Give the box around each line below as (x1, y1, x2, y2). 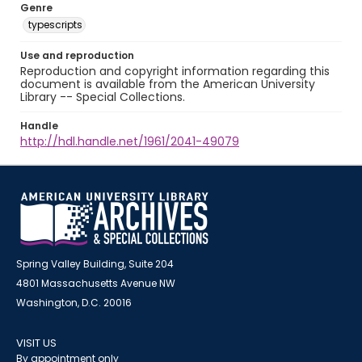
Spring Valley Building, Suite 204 (16, 257, 174, 271)
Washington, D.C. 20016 (16, 296, 132, 309)
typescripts (28, 18, 82, 32)
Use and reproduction (20, 48, 134, 62)
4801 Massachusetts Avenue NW (16, 276, 175, 290)
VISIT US (16, 335, 57, 351)
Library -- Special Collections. (20, 89, 185, 105)
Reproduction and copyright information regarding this (20, 63, 330, 79)
